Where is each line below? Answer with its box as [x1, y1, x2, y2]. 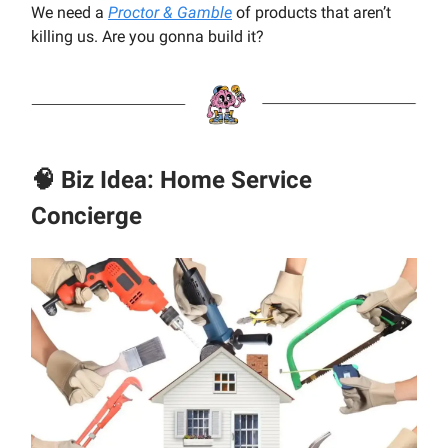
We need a [31, 3, 108, 23]
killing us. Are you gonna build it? [31, 27, 264, 47]
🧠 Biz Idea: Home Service [31, 166, 312, 195]
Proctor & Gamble [108, 3, 232, 23]
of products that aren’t [232, 3, 391, 23]
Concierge [31, 202, 142, 231]
